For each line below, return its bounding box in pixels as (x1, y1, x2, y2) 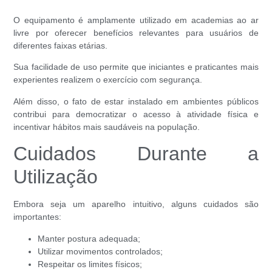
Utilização (13, 166, 98, 188)
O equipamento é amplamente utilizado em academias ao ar (13, 15, 259, 25)
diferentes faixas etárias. (13, 41, 108, 51)
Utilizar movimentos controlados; (38, 246, 163, 256)
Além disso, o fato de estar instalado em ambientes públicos (13, 96, 259, 106)
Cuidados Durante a (13, 143, 259, 165)
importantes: (13, 212, 62, 222)
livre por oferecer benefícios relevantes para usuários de (13, 28, 259, 38)
